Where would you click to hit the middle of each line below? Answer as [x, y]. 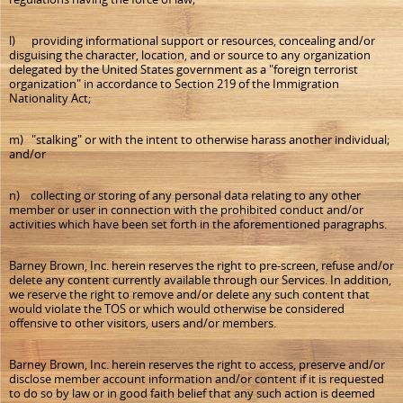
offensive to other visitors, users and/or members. [143, 323]
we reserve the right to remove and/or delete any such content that [189, 294]
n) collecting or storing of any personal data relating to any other [185, 195]
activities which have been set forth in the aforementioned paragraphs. [198, 224]
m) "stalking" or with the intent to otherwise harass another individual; [199, 139]
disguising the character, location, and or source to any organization [190, 55]
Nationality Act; [50, 98]
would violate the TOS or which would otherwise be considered [177, 309]
